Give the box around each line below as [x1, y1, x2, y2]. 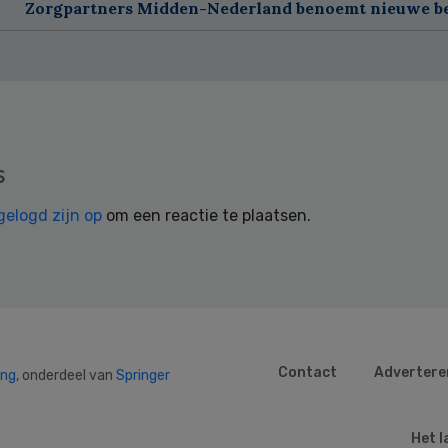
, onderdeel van [16, 366, 116, 384]
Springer [116, 366, 170, 384]
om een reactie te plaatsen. [102, 205, 311, 225]
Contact [278, 363, 337, 381]
